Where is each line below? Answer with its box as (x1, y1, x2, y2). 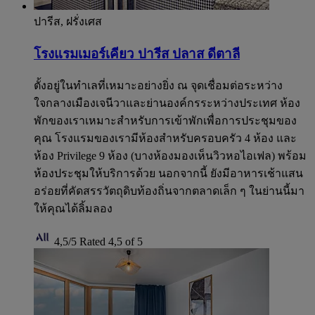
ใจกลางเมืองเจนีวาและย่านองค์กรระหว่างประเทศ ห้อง (34, 97, 300, 110)
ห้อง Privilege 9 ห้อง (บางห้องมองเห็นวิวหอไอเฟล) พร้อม (34, 150, 307, 162)
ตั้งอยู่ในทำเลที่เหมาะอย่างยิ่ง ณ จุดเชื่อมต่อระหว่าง (34, 79, 283, 92)
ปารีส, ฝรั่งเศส (34, 15, 102, 27)
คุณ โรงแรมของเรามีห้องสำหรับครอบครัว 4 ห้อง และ (34, 132, 297, 145)
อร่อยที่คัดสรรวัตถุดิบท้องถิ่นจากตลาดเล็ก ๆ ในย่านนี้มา (34, 185, 304, 198)
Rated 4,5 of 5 (79, 236, 143, 248)
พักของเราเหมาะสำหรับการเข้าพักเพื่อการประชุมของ (34, 115, 297, 127)
